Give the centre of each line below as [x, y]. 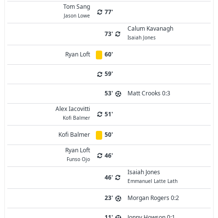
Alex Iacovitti [73, 109]
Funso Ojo [78, 159]
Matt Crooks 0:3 [149, 93]
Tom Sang [77, 7]
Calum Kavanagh [150, 28]
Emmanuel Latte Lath [153, 181]
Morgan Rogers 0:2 [153, 198]
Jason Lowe [77, 16]
